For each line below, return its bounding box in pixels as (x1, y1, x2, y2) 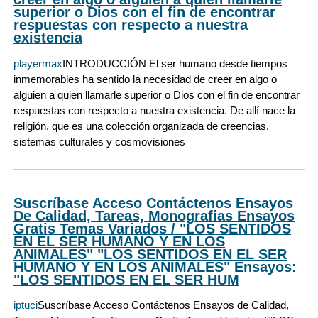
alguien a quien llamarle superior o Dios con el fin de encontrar (13, 88, 300, 101)
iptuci (13, 298, 38, 311)
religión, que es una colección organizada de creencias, (13, 119, 269, 132)
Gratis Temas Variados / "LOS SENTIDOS (13, 220, 291, 236)
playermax (13, 57, 62, 70)
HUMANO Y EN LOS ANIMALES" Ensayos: (13, 258, 297, 275)
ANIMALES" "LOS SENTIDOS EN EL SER (13, 246, 287, 262)
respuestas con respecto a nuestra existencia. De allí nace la (13, 104, 295, 116)
